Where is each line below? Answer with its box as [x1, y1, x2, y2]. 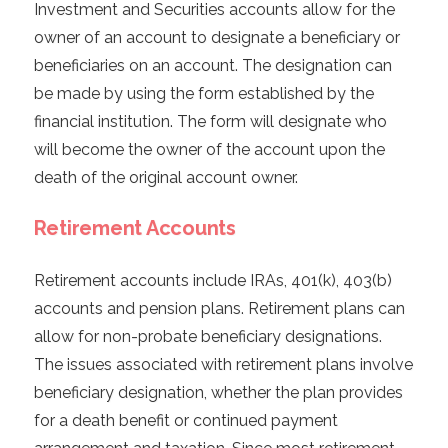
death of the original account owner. [33, 168, 298, 188]
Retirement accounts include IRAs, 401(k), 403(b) [33, 271, 392, 291]
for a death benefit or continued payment [33, 411, 338, 431]
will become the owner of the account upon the [33, 140, 385, 160]
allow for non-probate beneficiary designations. [33, 327, 382, 347]
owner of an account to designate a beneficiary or [33, 28, 400, 48]
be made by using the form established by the [33, 84, 374, 104]
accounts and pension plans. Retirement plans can [33, 299, 405, 319]
